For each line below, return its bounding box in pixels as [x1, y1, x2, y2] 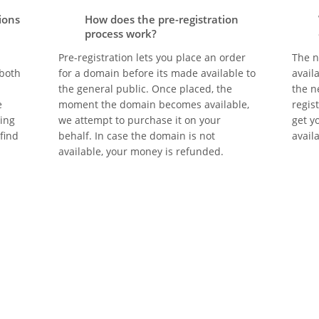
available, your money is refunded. [58, 145, 224, 158]
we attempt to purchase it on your [58, 113, 221, 127]
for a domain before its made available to [58, 66, 256, 80]
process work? [85, 26, 157, 41]
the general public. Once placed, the [58, 82, 232, 95]
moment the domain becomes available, [58, 98, 249, 111]
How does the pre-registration [85, 12, 239, 26]
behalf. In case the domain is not [58, 129, 215, 142]
